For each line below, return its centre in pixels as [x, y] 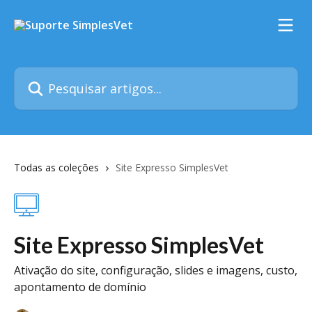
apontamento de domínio [80, 287]
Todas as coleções [56, 167]
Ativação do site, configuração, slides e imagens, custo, [156, 270]
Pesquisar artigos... [62, 75]
